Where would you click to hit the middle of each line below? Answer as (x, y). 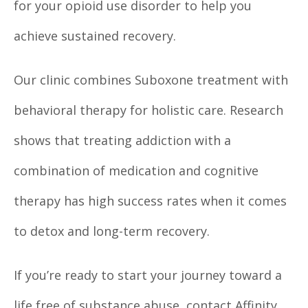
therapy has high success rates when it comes (150, 201)
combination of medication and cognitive (136, 171)
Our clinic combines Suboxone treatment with (151, 80)
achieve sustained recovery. (97, 36)
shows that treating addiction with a (122, 141)
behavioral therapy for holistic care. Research (148, 110)
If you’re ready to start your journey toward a (148, 275)
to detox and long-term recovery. (112, 231)
